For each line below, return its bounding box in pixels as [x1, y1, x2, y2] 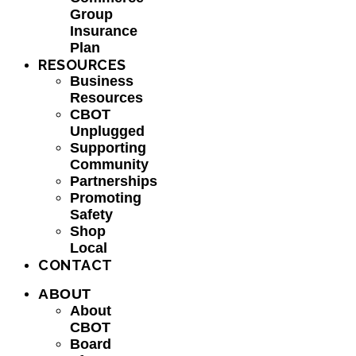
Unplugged [70, 123, 145, 139]
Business [70, 73, 133, 89]
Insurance [70, 23, 137, 39]
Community [70, 157, 149, 172]
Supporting [70, 140, 146, 156]
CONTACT [38, 257, 113, 273]
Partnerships [70, 173, 157, 189]
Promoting [70, 190, 141, 206]
